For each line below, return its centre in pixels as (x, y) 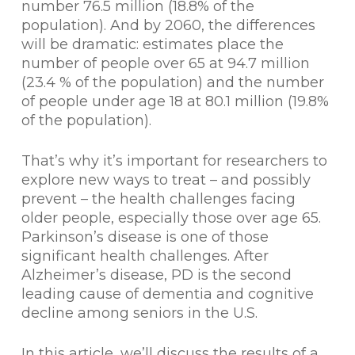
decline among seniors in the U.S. (139, 313)
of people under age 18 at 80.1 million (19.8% (175, 101)
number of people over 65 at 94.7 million (165, 63)
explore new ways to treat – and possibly (166, 180)
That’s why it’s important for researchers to (174, 161)
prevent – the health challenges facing (158, 199)
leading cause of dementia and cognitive (167, 294)
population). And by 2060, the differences (168, 25)
